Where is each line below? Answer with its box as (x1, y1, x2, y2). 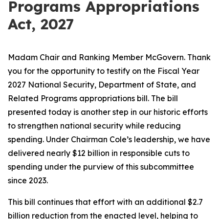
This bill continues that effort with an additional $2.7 (8, 197, 203, 207)
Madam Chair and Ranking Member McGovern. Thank (8, 52, 211, 62)
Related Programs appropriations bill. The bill (8, 93, 178, 103)
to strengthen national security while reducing (8, 121, 181, 131)
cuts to (162, 148, 190, 158)
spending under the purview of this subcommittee (8, 162, 194, 172)
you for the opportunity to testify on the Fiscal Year (8, 66, 199, 76)
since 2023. (8, 175, 50, 185)
